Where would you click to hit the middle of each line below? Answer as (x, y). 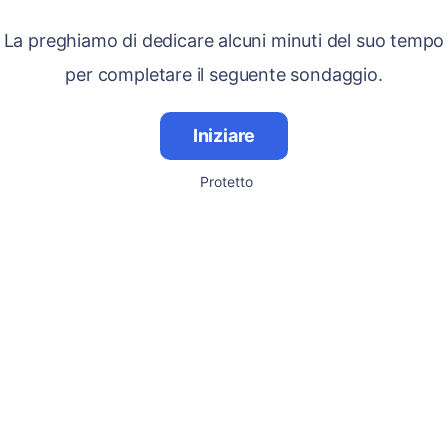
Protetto (226, 181)
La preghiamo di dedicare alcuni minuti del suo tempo (224, 40)
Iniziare (224, 135)
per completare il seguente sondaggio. (224, 74)
